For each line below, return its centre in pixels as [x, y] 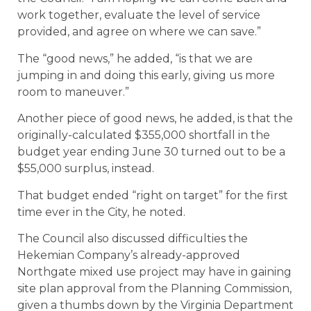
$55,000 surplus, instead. [86, 169]
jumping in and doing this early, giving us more [146, 75]
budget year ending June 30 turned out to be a [151, 152]
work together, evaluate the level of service [139, 15]
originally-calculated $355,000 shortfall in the [144, 135]
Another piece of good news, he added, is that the [155, 119]
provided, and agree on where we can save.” [139, 32]
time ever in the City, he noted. [101, 212]
